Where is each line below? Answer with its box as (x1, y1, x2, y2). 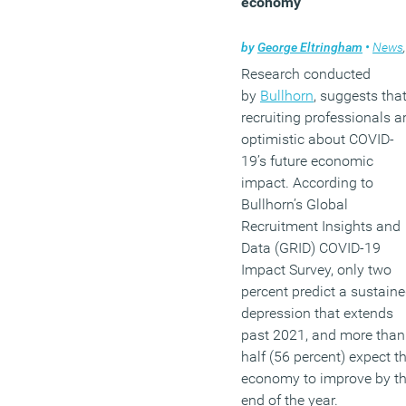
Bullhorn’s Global (241, 196, 348, 214)
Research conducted (241, 65, 371, 83)
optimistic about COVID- (241, 130, 394, 149)
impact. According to (241, 174, 373, 192)
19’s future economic (241, 152, 373, 170)
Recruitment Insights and (241, 217, 401, 236)
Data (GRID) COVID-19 (241, 239, 381, 257)
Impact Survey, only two (241, 261, 391, 279)
